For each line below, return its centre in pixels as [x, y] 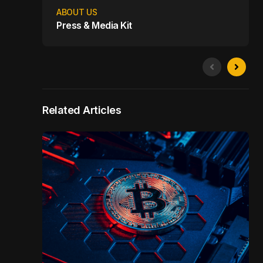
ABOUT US [77, 12]
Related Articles [82, 110]
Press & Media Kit [94, 26]
